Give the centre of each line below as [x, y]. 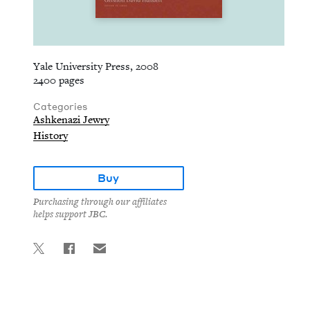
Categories [60, 106]
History [51, 136]
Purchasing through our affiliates [100, 202]
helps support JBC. [70, 215]
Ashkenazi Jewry [71, 120]
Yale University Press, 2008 [96, 66]
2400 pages [59, 80]
